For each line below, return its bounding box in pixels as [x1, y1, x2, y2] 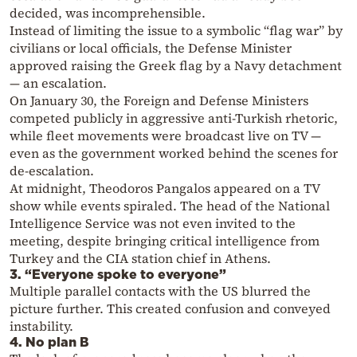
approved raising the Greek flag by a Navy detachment [10, 57, 342, 75]
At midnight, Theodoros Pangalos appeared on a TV [10, 179, 320, 198]
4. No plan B [10, 335, 88, 350]
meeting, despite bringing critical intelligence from [10, 232, 320, 250]
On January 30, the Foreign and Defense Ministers [10, 92, 308, 110]
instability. [10, 317, 73, 335]
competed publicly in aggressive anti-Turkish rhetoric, [10, 109, 338, 127]
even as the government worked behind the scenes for [10, 144, 338, 163]
